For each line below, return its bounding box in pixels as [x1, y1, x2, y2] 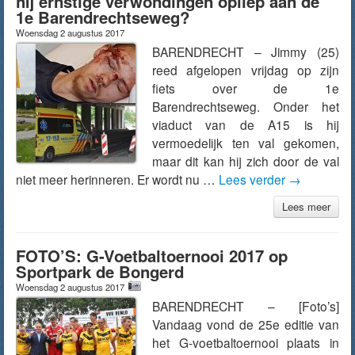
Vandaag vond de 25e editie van [152, 315, 339, 333]
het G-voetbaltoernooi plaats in [152, 334, 339, 351]
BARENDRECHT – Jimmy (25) [152, 43, 339, 60]
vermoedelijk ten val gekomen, [152, 134, 339, 151]
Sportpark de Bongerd [16, 260, 184, 283]
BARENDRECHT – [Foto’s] [152, 297, 339, 315]
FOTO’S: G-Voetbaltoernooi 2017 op [16, 244, 288, 267]
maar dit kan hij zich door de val [152, 152, 339, 170]
